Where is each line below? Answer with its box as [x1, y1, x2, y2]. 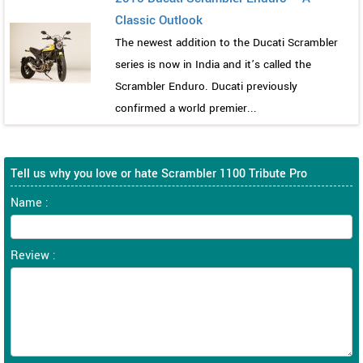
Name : [11, 194, 49, 211]
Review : [11, 246, 56, 264]
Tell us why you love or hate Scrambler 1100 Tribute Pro [11, 164, 307, 182]
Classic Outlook [115, 11, 203, 29]
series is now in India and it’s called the [115, 56, 311, 72]
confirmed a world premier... [115, 100, 257, 116]
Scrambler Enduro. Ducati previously [115, 78, 297, 94]
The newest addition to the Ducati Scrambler [115, 34, 338, 50]
